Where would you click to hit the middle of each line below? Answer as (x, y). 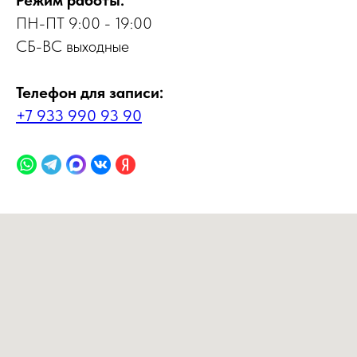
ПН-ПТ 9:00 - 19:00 (84, 24)
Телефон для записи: (90, 93)
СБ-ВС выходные (73, 47)
